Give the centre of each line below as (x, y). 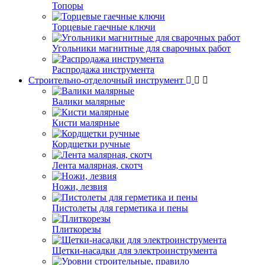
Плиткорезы (77, 229)
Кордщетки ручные (91, 144)
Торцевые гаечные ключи (104, 27)
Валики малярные (88, 101)
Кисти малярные (86, 123)
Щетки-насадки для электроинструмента (135, 251)
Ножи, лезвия (80, 187)
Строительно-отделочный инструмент (107, 80)
